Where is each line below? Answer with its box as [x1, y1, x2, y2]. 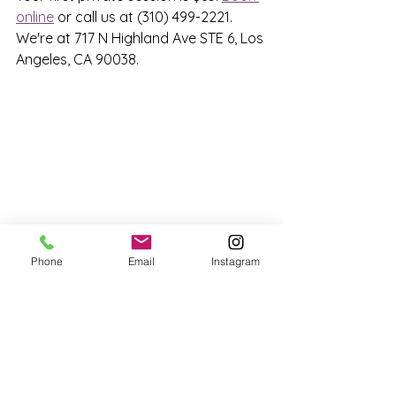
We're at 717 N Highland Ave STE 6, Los [16, 29, 267, 47]
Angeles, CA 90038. [16, 50, 139, 68]
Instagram [210, 254, 261, 268]
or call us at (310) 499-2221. [54, 8, 236, 26]
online [16, 8, 54, 26]
